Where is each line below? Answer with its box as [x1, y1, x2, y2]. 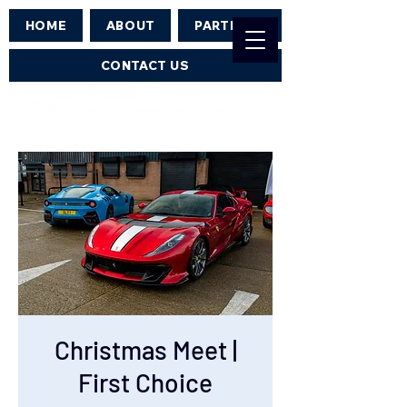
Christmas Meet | [54, 334, 237, 365]
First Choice [78, 367, 213, 398]
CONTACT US [101, 58, 190, 73]
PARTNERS [194, 18, 266, 33]
